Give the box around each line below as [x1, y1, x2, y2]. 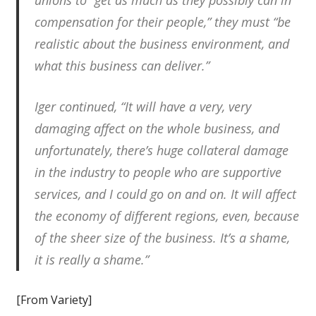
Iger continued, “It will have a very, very [35, 98, 251, 116]
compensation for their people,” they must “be [35, 13, 291, 31]
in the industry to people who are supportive [35, 164, 281, 181]
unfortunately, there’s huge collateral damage [35, 142, 288, 159]
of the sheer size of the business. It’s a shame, [35, 229, 290, 247]
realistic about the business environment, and [35, 35, 289, 53]
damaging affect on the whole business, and [35, 120, 279, 138]
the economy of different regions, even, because [35, 207, 299, 225]
